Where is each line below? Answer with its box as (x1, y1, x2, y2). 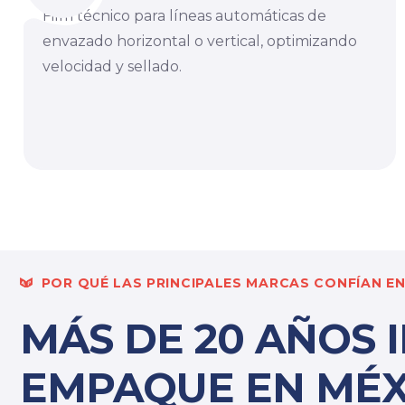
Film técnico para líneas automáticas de (42, 6, 326, 24)
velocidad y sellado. (42, 57, 182, 75)
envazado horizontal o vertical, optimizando (42, 32, 357, 50)
